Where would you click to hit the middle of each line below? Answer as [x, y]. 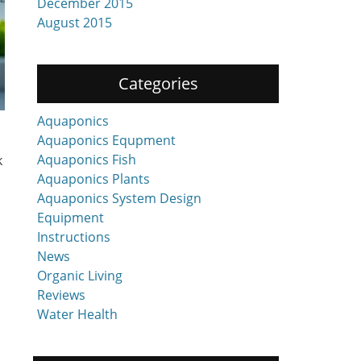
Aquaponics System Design [119, 198]
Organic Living [80, 276]
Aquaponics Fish [87, 160]
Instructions [74, 237]
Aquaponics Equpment [106, 140]
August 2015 [75, 23]
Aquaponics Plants [93, 179]
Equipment [71, 218]
